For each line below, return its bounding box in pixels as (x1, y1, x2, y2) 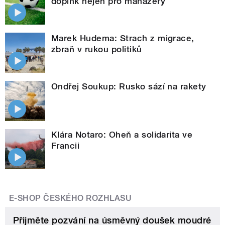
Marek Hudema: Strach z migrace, (51, 33, 194, 43)
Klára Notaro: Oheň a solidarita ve (51, 129, 193, 140)
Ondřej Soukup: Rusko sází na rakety (51, 81, 206, 91)
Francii (51, 140, 80, 151)
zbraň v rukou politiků (51, 44, 142, 54)
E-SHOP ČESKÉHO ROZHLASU (9, 193, 132, 203)
